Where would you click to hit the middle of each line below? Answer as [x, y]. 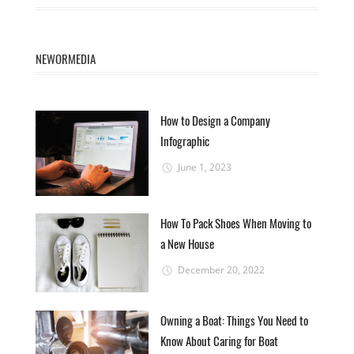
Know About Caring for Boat [220, 340]
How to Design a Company [216, 121]
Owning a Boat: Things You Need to [235, 320]
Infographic [185, 141]
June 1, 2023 [204, 168]
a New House [188, 244]
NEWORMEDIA [66, 59]
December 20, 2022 [221, 270]
